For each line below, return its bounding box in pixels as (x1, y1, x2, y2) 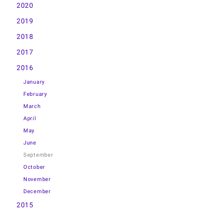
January (23, 78, 45, 85)
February (23, 91, 47, 97)
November (23, 176, 51, 182)
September (23, 151, 54, 158)
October (23, 163, 45, 170)
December (23, 188, 51, 195)
